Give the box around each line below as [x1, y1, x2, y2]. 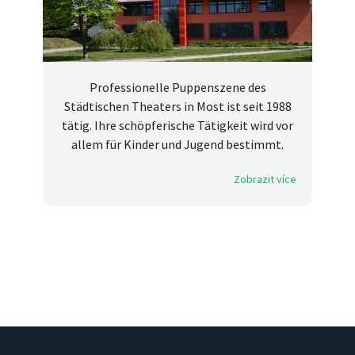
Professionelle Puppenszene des [89, 79, 266, 96]
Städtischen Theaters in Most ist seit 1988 [63, 98, 292, 115]
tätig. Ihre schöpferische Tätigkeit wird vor [62, 117, 293, 134]
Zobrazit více [234, 172, 296, 187]
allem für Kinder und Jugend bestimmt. [71, 136, 284, 153]
